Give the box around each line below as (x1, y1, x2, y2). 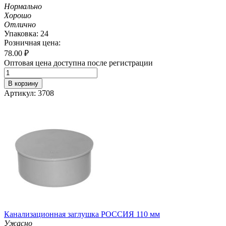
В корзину (8, 79, 38, 87)
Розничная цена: (4, 38, 61, 47)
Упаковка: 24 (4, 29, 48, 38)
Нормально (4, 2, 42, 11)
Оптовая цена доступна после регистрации (4, 58, 153, 67)
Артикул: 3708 (4, 88, 54, 97)
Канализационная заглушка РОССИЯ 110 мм (4, 209, 160, 218)
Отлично (4, 20, 36, 29)
